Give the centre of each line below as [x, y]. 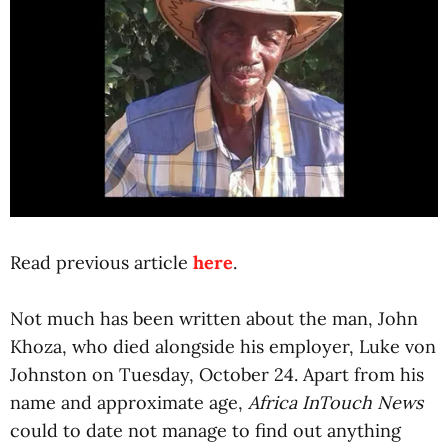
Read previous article [101, 262]
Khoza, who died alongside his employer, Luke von [223, 346]
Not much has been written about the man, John [214, 318]
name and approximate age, [129, 402]
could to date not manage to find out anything [205, 430]
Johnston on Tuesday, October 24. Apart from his [217, 374]
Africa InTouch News [335, 402]
